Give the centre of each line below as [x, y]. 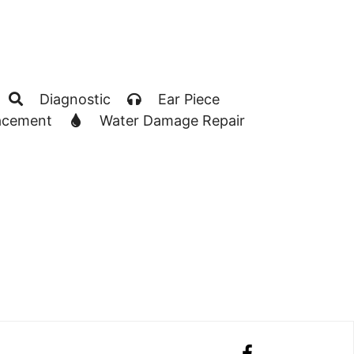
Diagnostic [75, 100]
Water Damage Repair [170, 121]
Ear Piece [186, 100]
